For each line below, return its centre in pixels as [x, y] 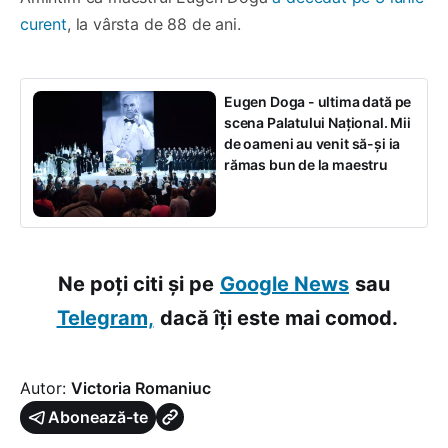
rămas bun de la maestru [306, 164]
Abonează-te [98, 416]
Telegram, [105, 317]
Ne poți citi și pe [136, 283]
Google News [284, 283]
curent [43, 23]
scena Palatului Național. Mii [317, 122]
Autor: [45, 387]
